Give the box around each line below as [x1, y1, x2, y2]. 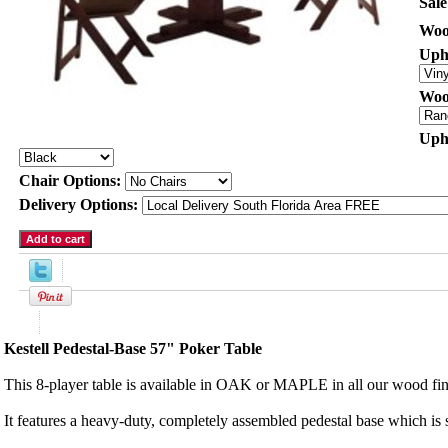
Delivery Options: [19, 196, 142, 213]
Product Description [6, 316, 120, 330]
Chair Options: [19, 172, 125, 189]
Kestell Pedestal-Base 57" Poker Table [4, 340, 262, 357]
